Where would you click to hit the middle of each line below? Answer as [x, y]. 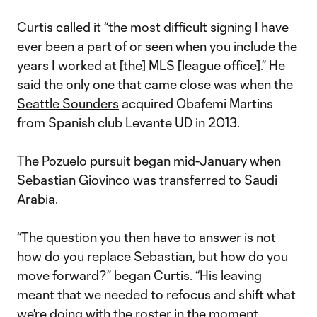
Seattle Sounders [68, 103]
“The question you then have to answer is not [146, 237]
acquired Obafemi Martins [196, 103]
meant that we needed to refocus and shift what [156, 294]
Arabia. [38, 199]
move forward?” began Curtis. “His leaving [139, 275]
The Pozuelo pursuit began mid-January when [149, 161]
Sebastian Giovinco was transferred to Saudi [147, 180]
